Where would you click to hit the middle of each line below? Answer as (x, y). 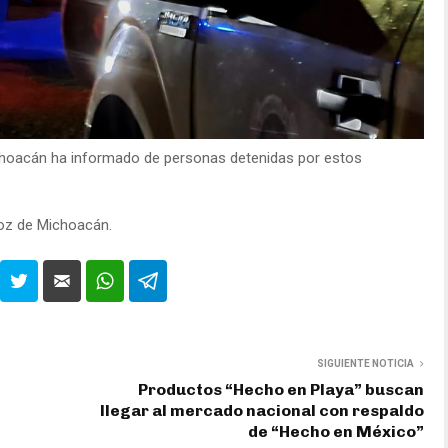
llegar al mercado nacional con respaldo (262, 410)
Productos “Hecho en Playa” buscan (281, 389)
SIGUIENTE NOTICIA (365, 363)
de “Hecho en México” (336, 431)
